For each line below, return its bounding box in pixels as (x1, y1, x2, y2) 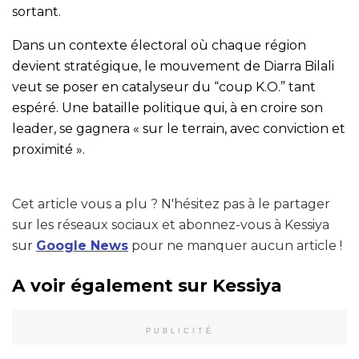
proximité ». (12, 141, 85, 157)
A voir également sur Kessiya (12, 275, 282, 296)
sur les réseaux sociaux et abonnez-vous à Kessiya (12, 216, 329, 232)
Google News (36, 237, 128, 253)
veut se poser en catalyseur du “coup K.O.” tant (12, 79, 316, 95)
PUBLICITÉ (145, 327, 214, 336)
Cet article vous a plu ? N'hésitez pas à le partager (12, 196, 330, 212)
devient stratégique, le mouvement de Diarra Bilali (12, 58, 334, 74)
